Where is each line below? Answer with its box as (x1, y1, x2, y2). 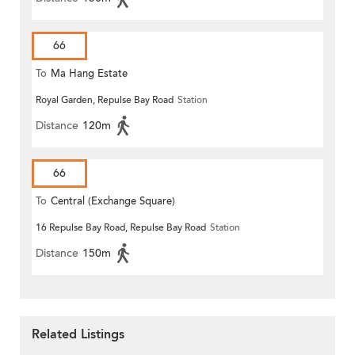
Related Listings (32, 325, 124, 343)
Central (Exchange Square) (51, 193, 175, 208)
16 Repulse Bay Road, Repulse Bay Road (36, 220, 206, 234)
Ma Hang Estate (51, 66, 128, 81)
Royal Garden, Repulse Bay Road (36, 93, 174, 106)
